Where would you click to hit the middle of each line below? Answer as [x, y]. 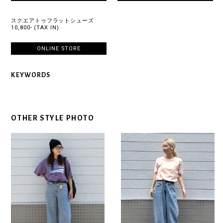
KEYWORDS [31, 75]
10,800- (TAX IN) [35, 28]
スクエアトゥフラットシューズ [53, 21]
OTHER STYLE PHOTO [53, 118]
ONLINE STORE [59, 49]
